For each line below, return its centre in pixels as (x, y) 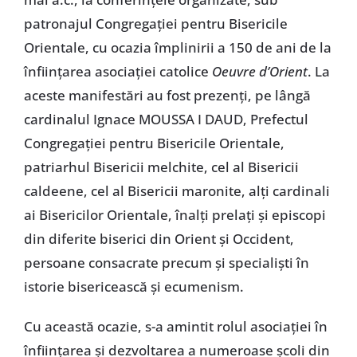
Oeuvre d (239, 71)
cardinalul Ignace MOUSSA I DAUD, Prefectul (166, 119)
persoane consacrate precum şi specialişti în (166, 263)
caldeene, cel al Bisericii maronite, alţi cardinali (177, 191)
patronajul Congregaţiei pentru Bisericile (155, 24)
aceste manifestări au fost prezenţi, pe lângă (167, 95)
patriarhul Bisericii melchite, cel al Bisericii (161, 167)
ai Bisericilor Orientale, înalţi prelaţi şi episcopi (175, 215)
